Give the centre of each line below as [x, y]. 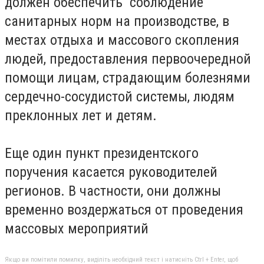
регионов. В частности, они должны [113, 191]
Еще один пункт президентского [102, 153]
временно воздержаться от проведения [124, 209]
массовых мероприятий [77, 228]
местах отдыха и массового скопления [122, 40]
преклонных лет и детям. [82, 115]
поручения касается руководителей [111, 172]
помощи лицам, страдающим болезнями [128, 77]
